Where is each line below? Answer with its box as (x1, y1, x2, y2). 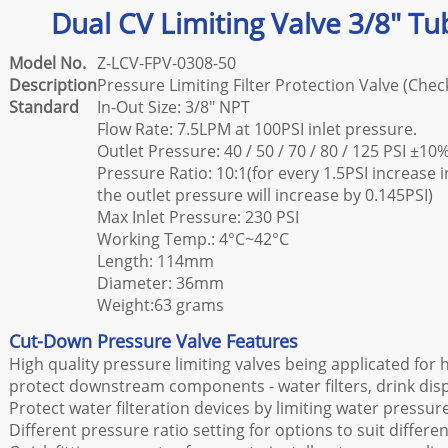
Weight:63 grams (97, 294, 224, 316)
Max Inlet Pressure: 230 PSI (97, 206, 299, 228)
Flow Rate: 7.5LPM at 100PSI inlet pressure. (97, 118, 417, 140)
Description (9, 74, 97, 96)
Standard (9, 96, 79, 118)
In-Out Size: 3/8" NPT (97, 96, 250, 118)
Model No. (9, 52, 86, 74)
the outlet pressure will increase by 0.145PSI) (97, 184, 433, 206)
